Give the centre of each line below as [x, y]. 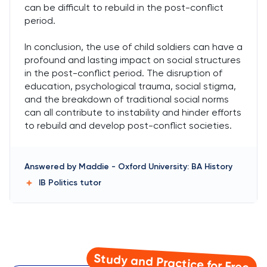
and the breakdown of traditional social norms [127, 99]
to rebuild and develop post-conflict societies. [128, 125]
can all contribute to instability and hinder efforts [133, 112]
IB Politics [59, 183]
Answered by [50, 167]
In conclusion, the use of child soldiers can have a [133, 47]
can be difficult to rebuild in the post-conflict [124, 7]
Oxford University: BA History [175, 167]
